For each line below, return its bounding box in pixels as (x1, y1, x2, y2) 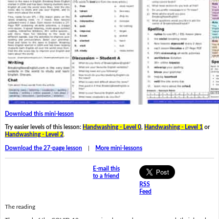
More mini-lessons (95, 145, 142, 151)
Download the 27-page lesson (4, 145, 82, 151)
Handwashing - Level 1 (144, 124, 203, 131)
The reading (4, 203, 35, 210)
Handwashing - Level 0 (82, 124, 141, 131)
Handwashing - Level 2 (4, 131, 64, 138)
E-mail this (92, 165, 120, 172)
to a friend (92, 173, 119, 179)
